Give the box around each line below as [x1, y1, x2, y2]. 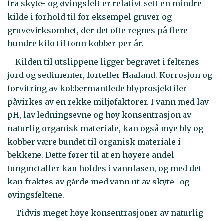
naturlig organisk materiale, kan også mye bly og [7, 123, 203, 133]
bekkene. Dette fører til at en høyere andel [7, 149, 174, 160]
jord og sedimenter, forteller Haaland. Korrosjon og [7, 70, 212, 80]
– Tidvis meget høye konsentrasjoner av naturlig [7, 208, 203, 218]
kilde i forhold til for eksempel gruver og [7, 12, 172, 22]
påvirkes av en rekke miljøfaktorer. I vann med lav [7, 96, 209, 107]
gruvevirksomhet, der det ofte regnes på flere [7, 25, 188, 36]
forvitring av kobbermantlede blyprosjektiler [7, 83, 187, 93]
